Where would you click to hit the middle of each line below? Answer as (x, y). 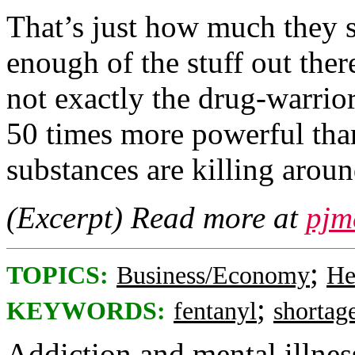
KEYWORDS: (86, 311)
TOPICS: (57, 275)
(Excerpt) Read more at (156, 218)
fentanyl (215, 311)
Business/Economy (213, 275)
